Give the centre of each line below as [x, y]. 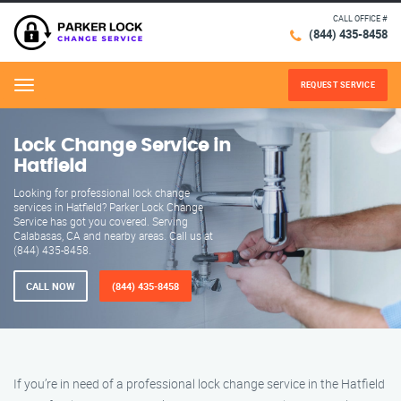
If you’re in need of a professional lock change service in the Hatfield [199, 384]
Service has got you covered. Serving [101, 221]
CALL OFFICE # [360, 19]
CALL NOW [51, 286]
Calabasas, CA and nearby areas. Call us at [113, 235]
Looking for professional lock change [102, 192]
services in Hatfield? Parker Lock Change [108, 207]
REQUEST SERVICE [337, 85]
